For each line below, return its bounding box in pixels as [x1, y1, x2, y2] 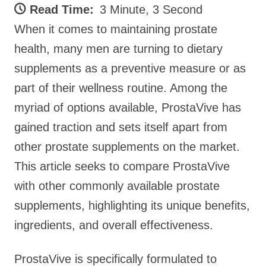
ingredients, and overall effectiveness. [14, 218, 213, 232]
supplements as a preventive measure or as [14, 62, 246, 75]
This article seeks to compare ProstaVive [14, 160, 230, 173]
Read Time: [30, 3, 94, 16]
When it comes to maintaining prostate [14, 23, 217, 36]
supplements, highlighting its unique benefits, [14, 199, 250, 212]
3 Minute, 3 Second [100, 3, 202, 16]
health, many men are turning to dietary [14, 42, 223, 55]
